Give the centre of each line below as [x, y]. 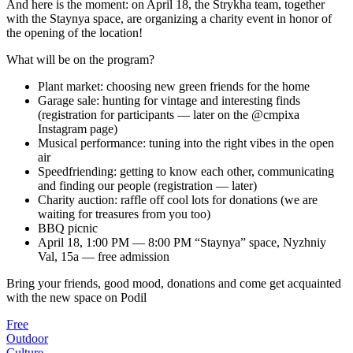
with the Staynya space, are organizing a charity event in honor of [169, 18]
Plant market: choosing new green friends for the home [174, 86]
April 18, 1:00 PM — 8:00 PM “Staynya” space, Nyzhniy [182, 242]
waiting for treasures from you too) [124, 214]
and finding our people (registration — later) [147, 185]
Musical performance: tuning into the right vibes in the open [186, 143]
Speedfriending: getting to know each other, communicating [186, 171]
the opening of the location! [74, 32]
